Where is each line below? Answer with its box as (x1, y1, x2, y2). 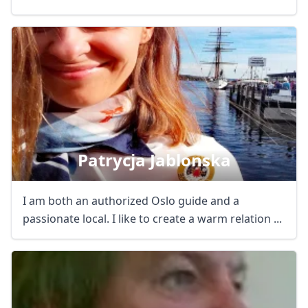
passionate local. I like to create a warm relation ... (23, 211, 282, 226)
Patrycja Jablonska (77, 148, 231, 171)
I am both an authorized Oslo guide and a (23, 193, 239, 208)
